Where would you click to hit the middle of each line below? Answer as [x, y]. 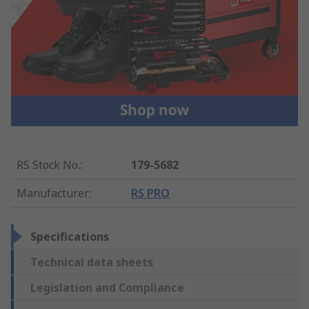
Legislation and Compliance [107, 287]
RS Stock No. [48, 165]
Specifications [70, 236]
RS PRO [151, 193]
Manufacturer [53, 193]
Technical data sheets [92, 262]
